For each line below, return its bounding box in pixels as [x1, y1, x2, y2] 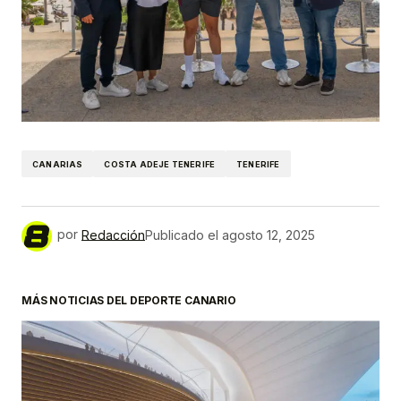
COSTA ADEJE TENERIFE [104, 158, 216, 169]
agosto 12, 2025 [222, 226, 315, 243]
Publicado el [145, 226, 218, 243]
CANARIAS [32, 158, 83, 169]
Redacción [81, 226, 145, 243]
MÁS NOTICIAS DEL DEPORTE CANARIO [21, 294, 236, 308]
